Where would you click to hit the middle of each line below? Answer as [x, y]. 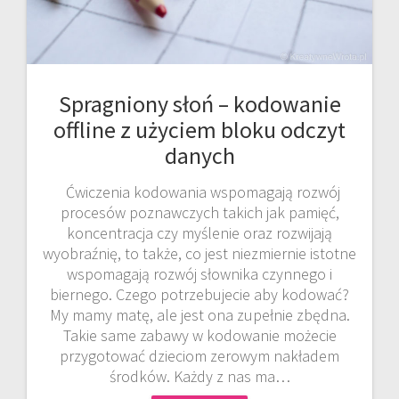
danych [199, 156]
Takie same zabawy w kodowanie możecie [199, 336]
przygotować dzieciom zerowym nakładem [199, 356]
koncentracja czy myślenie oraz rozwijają [199, 233]
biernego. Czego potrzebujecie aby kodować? [199, 295]
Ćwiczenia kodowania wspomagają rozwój [199, 192]
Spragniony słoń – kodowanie [199, 104]
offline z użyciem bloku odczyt [199, 130]
